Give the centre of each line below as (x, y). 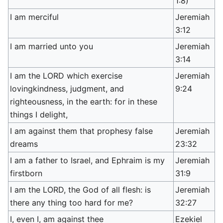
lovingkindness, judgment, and (67, 89)
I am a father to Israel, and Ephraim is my (88, 160)
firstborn (26, 173)
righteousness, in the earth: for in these (84, 102)
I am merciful (35, 17)
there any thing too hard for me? (72, 203)
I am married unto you (52, 46)
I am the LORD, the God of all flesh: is (81, 190)
